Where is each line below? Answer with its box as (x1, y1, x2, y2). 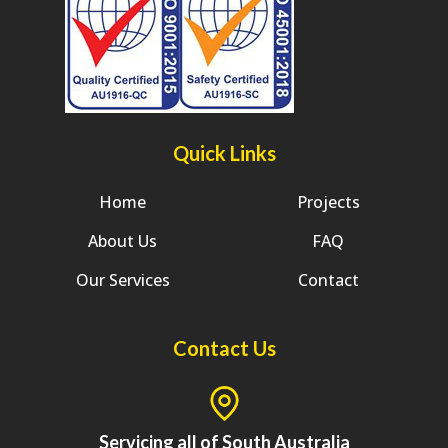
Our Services (75, 268, 170, 291)
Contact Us (172, 335, 276, 360)
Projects (296, 190, 360, 213)
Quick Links (172, 140, 276, 165)
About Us (88, 229, 158, 252)
